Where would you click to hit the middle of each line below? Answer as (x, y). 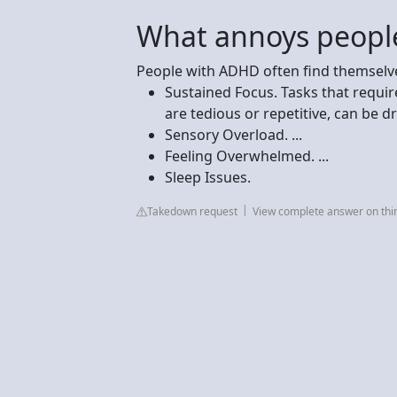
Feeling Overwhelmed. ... (247, 156)
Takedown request (192, 211)
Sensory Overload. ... (234, 135)
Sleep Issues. (208, 177)
